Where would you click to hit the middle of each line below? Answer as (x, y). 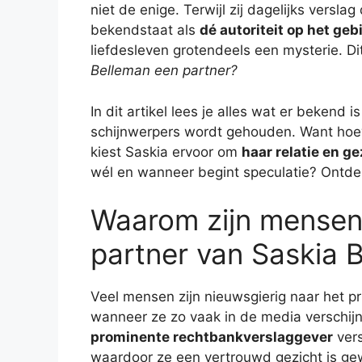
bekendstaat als (145, 30)
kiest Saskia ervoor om (166, 152)
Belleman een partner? (164, 71)
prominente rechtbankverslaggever (212, 337)
